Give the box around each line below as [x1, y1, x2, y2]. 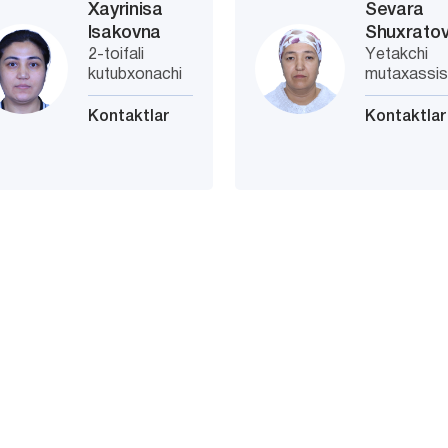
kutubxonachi [87, 68, 182, 82]
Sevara [365, 2, 425, 18]
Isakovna [87, 25, 162, 41]
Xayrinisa [87, 2, 163, 18]
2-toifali [87, 48, 144, 62]
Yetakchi [365, 48, 429, 62]
